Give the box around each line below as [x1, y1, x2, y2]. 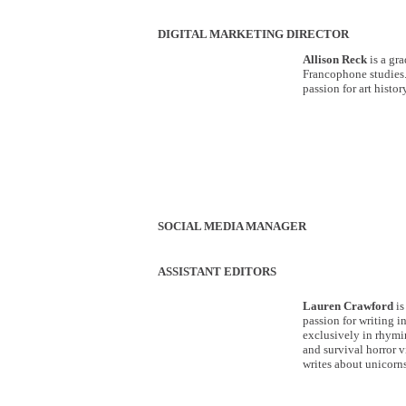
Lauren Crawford [303, 299, 393, 313]
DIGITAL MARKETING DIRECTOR [158, 27, 349, 41]
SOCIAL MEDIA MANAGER [158, 219, 306, 233]
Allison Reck [303, 53, 367, 66]
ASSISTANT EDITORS [158, 265, 276, 278]
